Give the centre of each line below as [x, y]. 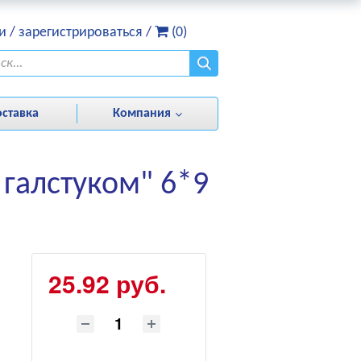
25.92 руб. [107, 283]
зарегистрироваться [81, 33]
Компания [141, 114]
